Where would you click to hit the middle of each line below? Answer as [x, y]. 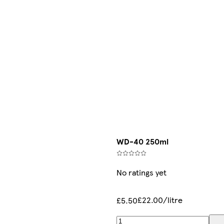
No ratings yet [141, 172]
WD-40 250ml [142, 141]
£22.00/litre [160, 200]
